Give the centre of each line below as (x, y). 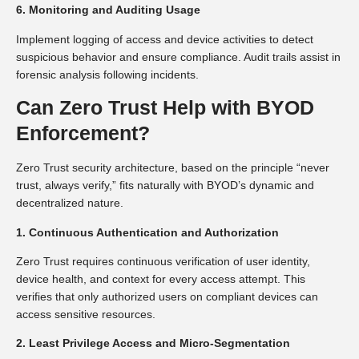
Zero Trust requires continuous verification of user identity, (163, 261)
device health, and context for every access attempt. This (161, 278)
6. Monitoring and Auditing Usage (108, 10)
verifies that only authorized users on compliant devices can (167, 296)
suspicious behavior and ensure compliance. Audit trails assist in (178, 56)
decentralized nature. (70, 203)
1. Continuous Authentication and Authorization (147, 232)
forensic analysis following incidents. (107, 74)
